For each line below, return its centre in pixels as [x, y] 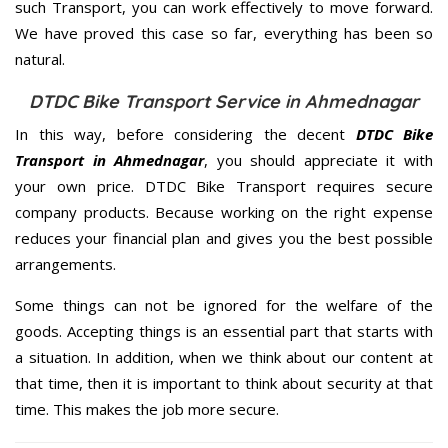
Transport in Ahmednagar [110, 159]
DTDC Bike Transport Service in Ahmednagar [224, 101]
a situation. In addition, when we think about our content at [224, 356]
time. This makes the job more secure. [147, 408]
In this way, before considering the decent [185, 133]
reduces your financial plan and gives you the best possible [224, 237]
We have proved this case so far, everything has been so [224, 32]
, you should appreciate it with [319, 159]
